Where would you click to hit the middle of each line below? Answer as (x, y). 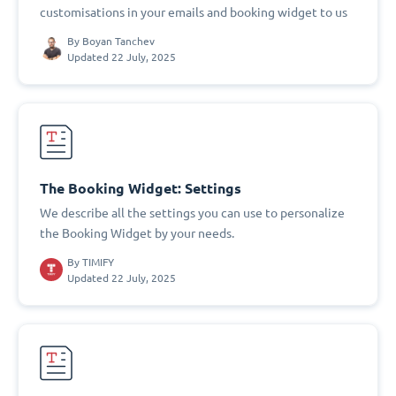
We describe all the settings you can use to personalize (192, 213)
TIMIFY (98, 262)
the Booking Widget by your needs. (137, 233)
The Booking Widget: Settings (141, 189)
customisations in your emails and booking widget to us (194, 12)
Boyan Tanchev (118, 41)
